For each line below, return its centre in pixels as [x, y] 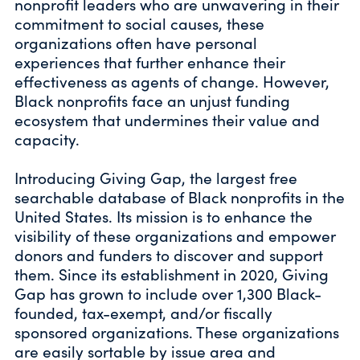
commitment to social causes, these [139, 23]
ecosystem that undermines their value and [167, 119]
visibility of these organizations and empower [175, 235]
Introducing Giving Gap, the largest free [156, 177]
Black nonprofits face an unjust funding [152, 100]
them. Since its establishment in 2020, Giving [172, 274]
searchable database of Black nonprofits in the [180, 196]
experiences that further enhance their [150, 61]
